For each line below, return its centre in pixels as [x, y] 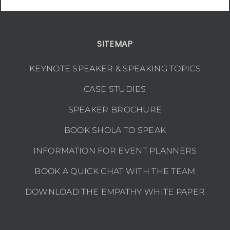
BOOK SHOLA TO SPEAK [115, 130]
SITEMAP [115, 44]
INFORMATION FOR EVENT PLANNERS [115, 151]
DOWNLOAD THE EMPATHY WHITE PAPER [115, 192]
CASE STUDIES [115, 89]
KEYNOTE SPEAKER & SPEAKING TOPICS [115, 69]
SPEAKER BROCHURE [115, 110]
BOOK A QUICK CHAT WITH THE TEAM [115, 171]
